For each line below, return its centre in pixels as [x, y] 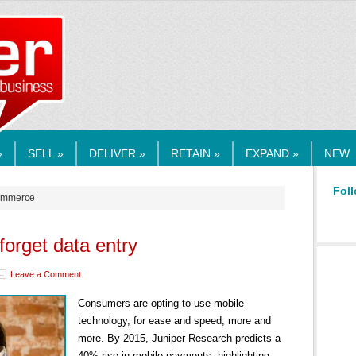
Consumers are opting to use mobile [161, 303]
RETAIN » [195, 153]
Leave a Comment [46, 274]
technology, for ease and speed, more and [174, 321]
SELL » [46, 153]
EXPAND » [272, 153]
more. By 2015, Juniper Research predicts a [179, 338]
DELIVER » [117, 153]
